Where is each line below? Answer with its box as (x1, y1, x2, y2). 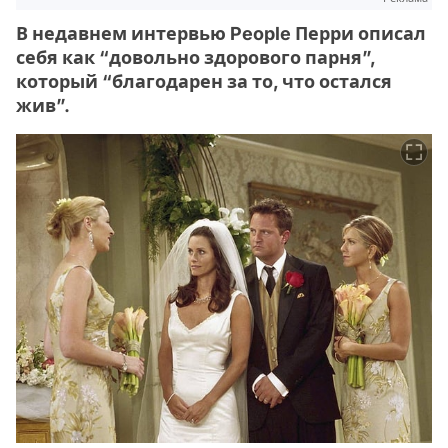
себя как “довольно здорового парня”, (16, 47, 375, 69)
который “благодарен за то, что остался (16, 71, 392, 93)
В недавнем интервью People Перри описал (16, 23, 426, 45)
